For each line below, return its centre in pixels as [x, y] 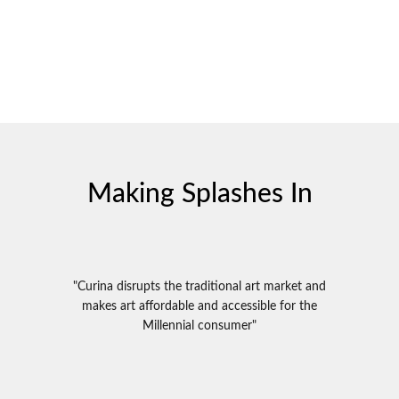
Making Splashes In [199, 194]
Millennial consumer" [199, 326]
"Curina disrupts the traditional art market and [199, 286]
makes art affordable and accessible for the [199, 306]
